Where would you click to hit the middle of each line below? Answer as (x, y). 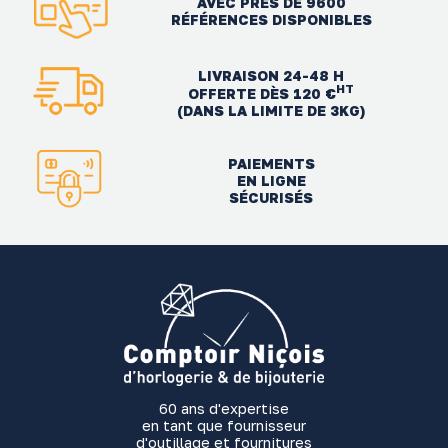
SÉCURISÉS (271, 198)
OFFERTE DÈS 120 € (262, 93)
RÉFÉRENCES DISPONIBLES (271, 20)
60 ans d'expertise (223, 409)
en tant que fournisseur (223, 426)
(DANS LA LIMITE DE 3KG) (271, 110)
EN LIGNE (271, 181)
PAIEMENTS (271, 164)
